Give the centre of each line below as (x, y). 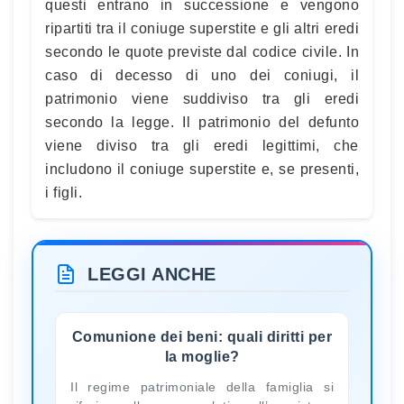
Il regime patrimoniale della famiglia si (202, 386)
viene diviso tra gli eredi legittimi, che (202, 145)
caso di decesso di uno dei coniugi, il (202, 75)
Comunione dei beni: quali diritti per (202, 336)
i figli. (64, 192)
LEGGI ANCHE (152, 274)
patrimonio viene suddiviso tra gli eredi (202, 98)
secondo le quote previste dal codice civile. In (202, 51)
